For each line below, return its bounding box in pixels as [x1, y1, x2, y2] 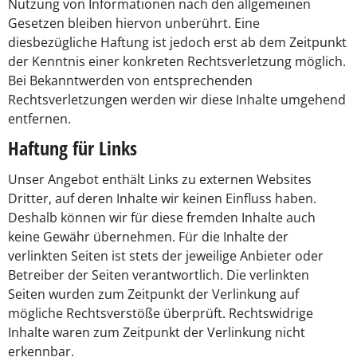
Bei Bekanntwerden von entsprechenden [8, 71, 253, 89]
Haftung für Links [8, 135, 137, 162]
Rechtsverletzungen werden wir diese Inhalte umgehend [8, 90, 346, 108]
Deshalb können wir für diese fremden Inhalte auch [8, 209, 316, 227]
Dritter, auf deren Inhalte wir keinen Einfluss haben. [8, 190, 316, 208]
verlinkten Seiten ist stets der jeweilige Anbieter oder [8, 247, 324, 265]
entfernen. [8, 109, 71, 127]
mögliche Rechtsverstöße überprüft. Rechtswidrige [8, 304, 313, 323]
